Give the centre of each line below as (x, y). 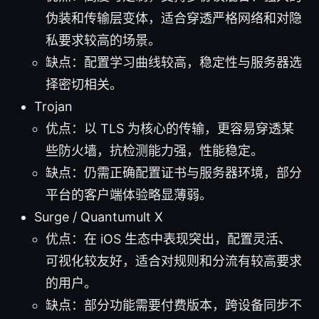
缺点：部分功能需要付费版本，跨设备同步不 (174, 305)
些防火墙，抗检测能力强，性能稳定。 (155, 150)
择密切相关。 (84, 84)
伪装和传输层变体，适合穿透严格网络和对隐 (174, 18)
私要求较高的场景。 (103, 40)
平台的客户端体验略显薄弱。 (129, 194)
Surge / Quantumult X (99, 216)
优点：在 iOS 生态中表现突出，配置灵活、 (168, 239)
